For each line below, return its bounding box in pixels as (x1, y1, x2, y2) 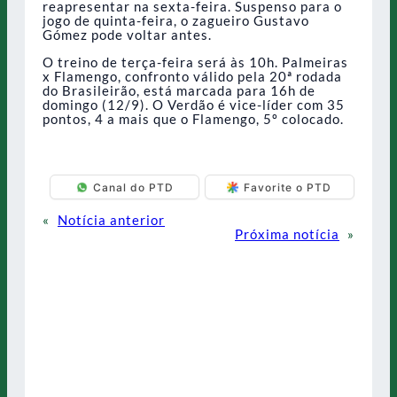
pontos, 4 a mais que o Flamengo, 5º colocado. (43, 111, 344, 128)
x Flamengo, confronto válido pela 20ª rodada (43, 68, 342, 85)
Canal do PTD (92, 180, 174, 194)
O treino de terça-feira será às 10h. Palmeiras (43, 54, 348, 71)
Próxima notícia (235, 226, 339, 242)
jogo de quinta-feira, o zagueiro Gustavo (43, 12, 309, 29)
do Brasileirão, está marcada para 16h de (43, 82, 315, 99)
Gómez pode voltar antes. (43, 27, 212, 43)
